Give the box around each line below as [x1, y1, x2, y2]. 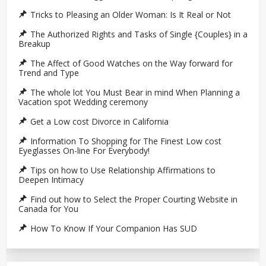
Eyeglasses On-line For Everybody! [18, 145, 150, 157]
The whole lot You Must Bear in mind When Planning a [30, 87, 240, 99]
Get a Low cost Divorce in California [30, 116, 169, 128]
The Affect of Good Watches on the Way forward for [30, 58, 233, 69]
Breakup [18, 38, 50, 50]
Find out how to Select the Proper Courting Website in [30, 194, 237, 205]
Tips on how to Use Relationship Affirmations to [30, 164, 216, 176]
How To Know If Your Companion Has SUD [30, 223, 197, 235]
